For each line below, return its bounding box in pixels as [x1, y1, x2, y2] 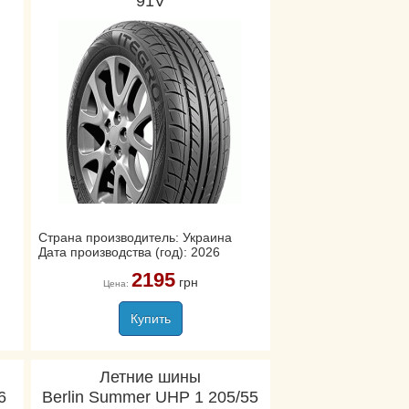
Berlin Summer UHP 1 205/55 [42, 388, 259, 406]
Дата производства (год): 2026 [37, 245, 220, 259]
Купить [130, 311, 171, 326]
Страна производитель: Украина [37, 230, 232, 245]
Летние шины [100, 368, 202, 386]
